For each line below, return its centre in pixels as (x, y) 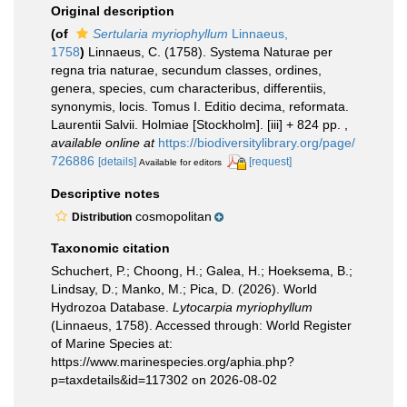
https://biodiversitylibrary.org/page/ (257, 143)
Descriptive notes (105, 193)
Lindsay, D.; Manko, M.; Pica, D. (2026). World (184, 288)
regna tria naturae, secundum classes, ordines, (186, 70)
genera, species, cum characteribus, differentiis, (189, 88)
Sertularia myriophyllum (160, 34)
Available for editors (180, 162)
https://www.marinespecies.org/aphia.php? (173, 361)
